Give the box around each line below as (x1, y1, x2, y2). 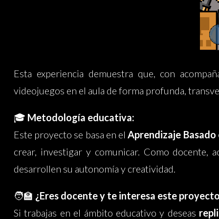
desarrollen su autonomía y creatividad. (14, 163, 175, 175)
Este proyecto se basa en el (14, 129, 128, 141)
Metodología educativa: (27, 111, 134, 124)
